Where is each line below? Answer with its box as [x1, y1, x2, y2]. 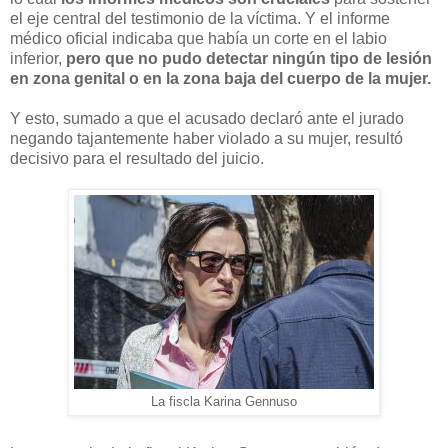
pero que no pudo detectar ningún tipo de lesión [66, 50, 432, 68]
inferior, [10, 50, 66, 68]
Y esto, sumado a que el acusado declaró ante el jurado [10, 110, 404, 128]
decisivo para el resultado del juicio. [10, 150, 264, 168]
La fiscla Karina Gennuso [151, 395, 297, 410]
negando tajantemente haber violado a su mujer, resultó [10, 130, 403, 148]
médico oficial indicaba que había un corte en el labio [10, 30, 387, 48]
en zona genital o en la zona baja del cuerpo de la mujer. [10, 70, 431, 88]
